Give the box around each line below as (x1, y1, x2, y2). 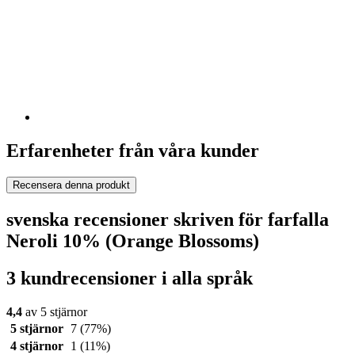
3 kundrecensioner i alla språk (6, 268, 253, 289)
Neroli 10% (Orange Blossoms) (6, 231, 259, 252)
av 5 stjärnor (22, 305, 87, 319)
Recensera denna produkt (13, 179, 130, 192)
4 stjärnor (10, 339, 63, 353)
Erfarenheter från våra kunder (6, 139, 259, 161)
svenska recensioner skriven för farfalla (6, 209, 329, 231)
